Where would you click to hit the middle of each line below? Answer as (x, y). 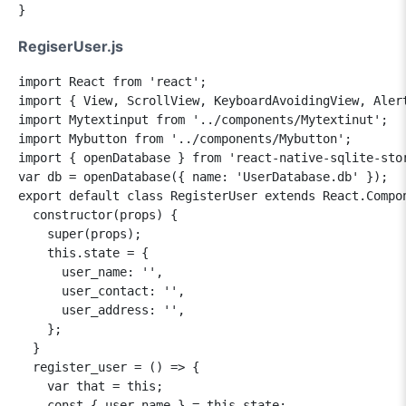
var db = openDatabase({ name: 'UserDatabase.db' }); (203, 176)
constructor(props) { (98, 214)
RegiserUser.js (71, 46)
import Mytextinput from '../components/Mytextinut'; (203, 119)
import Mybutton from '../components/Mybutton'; (185, 138)
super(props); (80, 233)
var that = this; (91, 386)
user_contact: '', (101, 290)
